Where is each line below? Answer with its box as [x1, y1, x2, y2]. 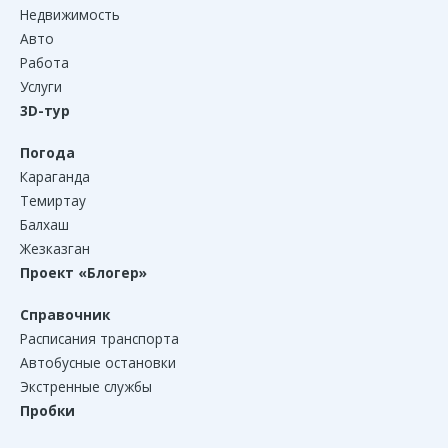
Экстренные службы [20, 376, 152, 396]
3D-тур [20, 100, 70, 120]
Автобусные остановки [20, 352, 176, 372]
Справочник [20, 304, 110, 324]
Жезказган [20, 238, 90, 258]
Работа [20, 52, 69, 72]
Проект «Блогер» [20, 262, 147, 282]
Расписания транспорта [20, 328, 179, 348]
